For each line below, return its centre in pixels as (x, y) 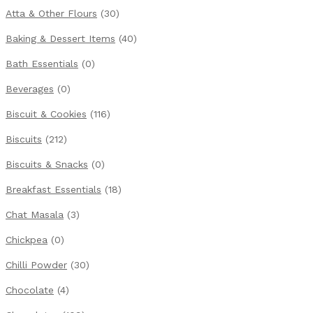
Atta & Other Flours (51, 13)
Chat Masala (35, 214)
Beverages (30, 89)
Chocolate (30, 290)
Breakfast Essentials (53, 189)
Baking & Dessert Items (60, 38)
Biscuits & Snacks (47, 164)
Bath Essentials (42, 64)
